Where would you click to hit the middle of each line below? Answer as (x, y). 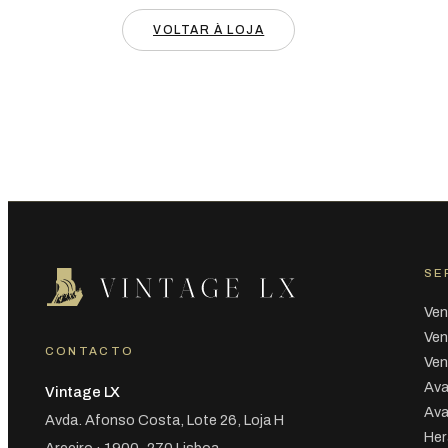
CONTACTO (89, 351)
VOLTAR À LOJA (209, 30)
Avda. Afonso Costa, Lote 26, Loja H (164, 420)
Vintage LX (82, 392)
